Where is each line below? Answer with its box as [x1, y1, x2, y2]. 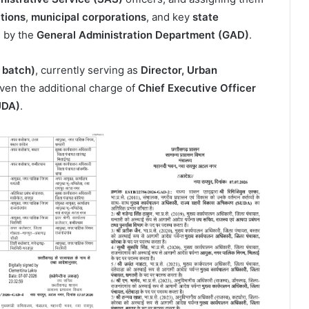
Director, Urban [141, 63, 217, 77]
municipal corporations [31, 10, 146, 23]
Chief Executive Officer [138, 81, 256, 94]
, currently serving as [35, 63, 141, 77]
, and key [146, 10, 192, 23]
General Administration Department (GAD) [37, 28, 249, 41]
